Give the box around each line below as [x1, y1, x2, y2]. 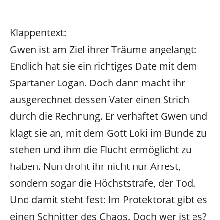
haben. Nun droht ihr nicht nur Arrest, [10, 159, 181, 173]
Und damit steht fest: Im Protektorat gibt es [10, 192, 207, 206]
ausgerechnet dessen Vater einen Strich [10, 92, 189, 106]
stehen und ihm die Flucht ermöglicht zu [10, 142, 192, 156]
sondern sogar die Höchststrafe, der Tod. [10, 176, 195, 190]
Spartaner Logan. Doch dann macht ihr [10, 76, 185, 89]
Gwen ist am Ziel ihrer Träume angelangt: [10, 42, 196, 56]
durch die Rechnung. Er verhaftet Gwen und [10, 109, 207, 123]
